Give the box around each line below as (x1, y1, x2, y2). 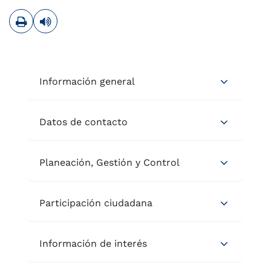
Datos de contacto (39, 116, 128, 128)
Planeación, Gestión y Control (39, 157, 180, 169)
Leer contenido (50, 10, 123, 22)
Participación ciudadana (39, 197, 152, 209)
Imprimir (26, 10, 67, 22)
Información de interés (39, 238, 147, 250)
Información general (39, 76, 135, 88)
